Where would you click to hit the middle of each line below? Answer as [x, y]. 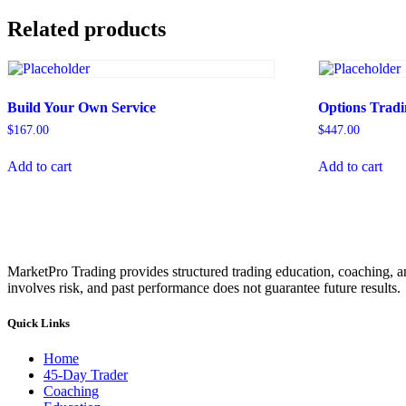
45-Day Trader [86, 375]
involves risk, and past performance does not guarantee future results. [204, 287]
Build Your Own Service [82, 108]
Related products [87, 29]
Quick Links [39, 323]
